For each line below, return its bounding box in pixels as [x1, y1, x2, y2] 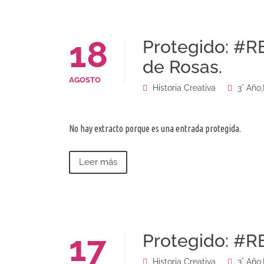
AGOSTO [69, 75, 101, 85]
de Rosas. [143, 57, 222, 78]
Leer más [79, 157, 117, 168]
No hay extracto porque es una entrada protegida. [69, 123, 241, 134]
